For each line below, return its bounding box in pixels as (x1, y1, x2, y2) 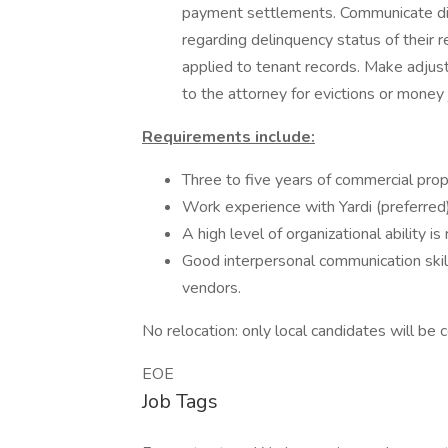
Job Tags (142, 388, 218, 415)
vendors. (182, 277, 241, 299)
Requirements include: (142, 126, 315, 148)
